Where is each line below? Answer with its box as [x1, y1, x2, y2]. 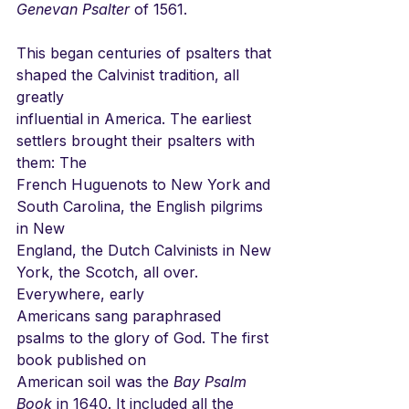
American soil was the [16, 372, 173, 391]
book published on [16, 350, 146, 369]
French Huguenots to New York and [16, 174, 275, 194]
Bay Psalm [173, 372, 251, 391]
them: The [16, 152, 87, 172]
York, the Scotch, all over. [16, 262, 203, 281]
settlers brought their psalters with [16, 131, 259, 150]
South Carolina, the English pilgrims [16, 196, 267, 215]
